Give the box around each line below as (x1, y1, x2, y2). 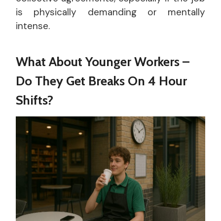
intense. (16, 19, 50, 32)
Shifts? (16, 92, 53, 108)
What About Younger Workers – (16, 53, 189, 70)
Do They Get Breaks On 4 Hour (16, 73, 187, 89)
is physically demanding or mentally (16, 5, 205, 18)
